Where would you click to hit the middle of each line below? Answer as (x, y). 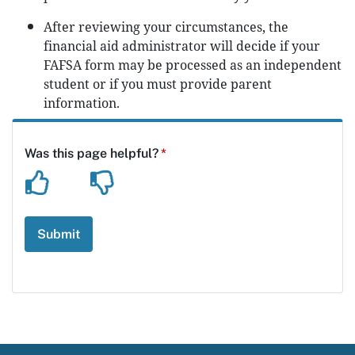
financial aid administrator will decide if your (182, 46)
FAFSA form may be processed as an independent (193, 65)
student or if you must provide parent (158, 84)
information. (82, 103)
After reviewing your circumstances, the (166, 27)
